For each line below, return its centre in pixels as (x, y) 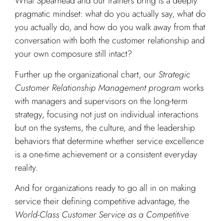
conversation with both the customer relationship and (110, 41)
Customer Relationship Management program (98, 88)
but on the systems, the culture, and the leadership (105, 128)
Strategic (174, 74)
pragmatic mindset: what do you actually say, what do (110, 14)
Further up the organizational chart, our (87, 74)
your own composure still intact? (74, 54)
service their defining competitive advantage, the (102, 201)
